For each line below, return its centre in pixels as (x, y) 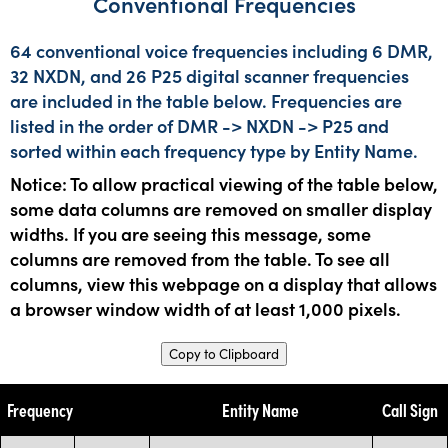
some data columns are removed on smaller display (221, 208)
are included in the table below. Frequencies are (206, 100)
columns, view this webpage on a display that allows (223, 283)
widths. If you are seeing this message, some (190, 233)
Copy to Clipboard (224, 353)
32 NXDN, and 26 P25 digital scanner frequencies (209, 75)
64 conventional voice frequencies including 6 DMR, (221, 50)
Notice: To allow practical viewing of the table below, (224, 183)
